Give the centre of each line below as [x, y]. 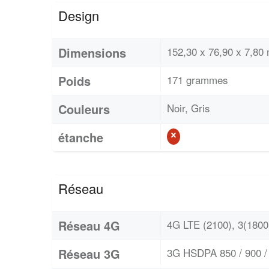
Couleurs [84, 109]
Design [79, 16]
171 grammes [198, 80]
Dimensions [92, 53]
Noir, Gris [189, 108]
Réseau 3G [89, 254]
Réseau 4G [89, 226]
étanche [81, 138]
